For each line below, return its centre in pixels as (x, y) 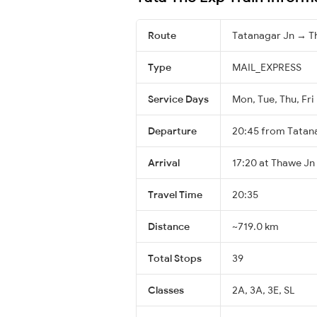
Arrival (164, 162)
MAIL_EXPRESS (267, 67)
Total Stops (175, 258)
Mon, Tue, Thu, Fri (273, 99)
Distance (169, 226)
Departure (172, 131)
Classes (166, 290)
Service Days (178, 99)
